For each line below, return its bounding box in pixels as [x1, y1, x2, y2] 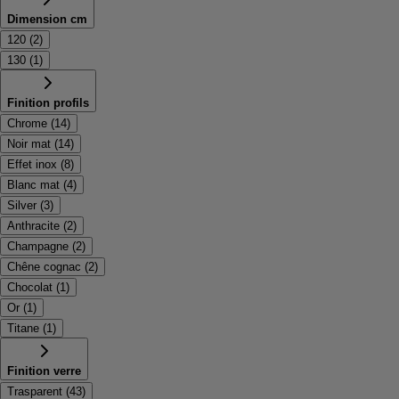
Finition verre [7, 364, 81, 378]
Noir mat [7, 137, 51, 151]
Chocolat [7, 281, 53, 294]
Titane [7, 322, 39, 335]
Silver [7, 199, 37, 212]
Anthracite [7, 219, 60, 232]
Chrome [7, 117, 47, 130]
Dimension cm [7, 12, 87, 26]
